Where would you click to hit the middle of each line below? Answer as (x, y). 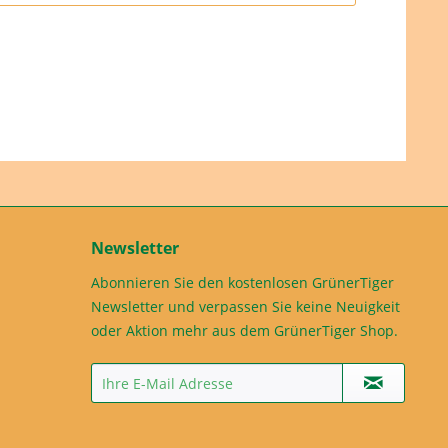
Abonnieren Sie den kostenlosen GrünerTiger (242, 283)
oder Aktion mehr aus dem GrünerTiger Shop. (244, 331)
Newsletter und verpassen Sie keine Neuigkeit (245, 307)
